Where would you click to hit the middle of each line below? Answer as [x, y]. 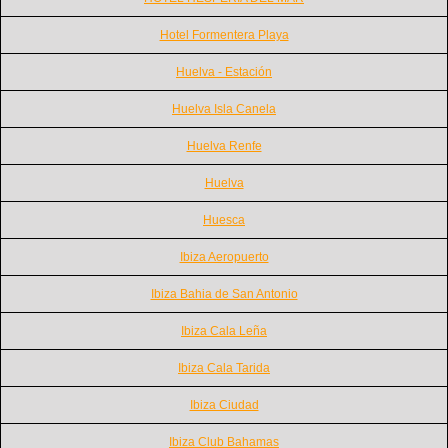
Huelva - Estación [224, 71]
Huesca [224, 219]
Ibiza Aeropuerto [224, 256]
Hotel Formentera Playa [224, 34]
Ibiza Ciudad [224, 404]
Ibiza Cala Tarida [224, 367]
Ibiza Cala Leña [224, 330]
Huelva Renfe [224, 145]
